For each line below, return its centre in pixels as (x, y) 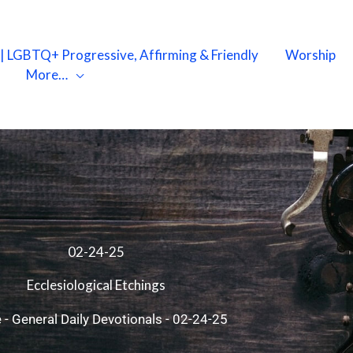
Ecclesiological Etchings (96, 285)
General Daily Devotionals (87, 320)
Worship (310, 55)
